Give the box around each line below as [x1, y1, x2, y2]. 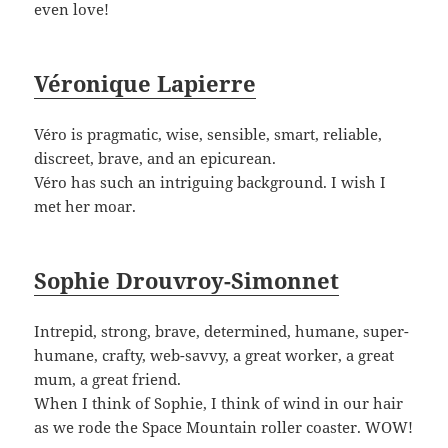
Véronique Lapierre [34, 68, 257, 99]
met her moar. [34, 196, 137, 217]
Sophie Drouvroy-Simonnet [34, 265, 340, 296]
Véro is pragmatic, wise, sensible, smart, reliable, [34, 124, 383, 145]
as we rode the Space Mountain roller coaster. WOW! [34, 417, 414, 438]
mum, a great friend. [34, 369, 182, 390]
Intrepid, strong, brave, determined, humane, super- [34, 321, 410, 342]
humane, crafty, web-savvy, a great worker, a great [34, 345, 395, 366]
